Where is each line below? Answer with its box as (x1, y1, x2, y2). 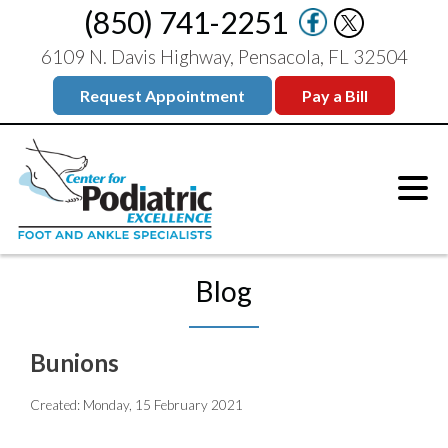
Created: (30, 397, 83, 414)
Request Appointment (80, 86, 245, 105)
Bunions (30, 348, 119, 378)
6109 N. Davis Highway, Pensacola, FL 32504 (40, 45, 408, 68)
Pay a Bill (302, 86, 368, 105)
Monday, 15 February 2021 (83, 397, 243, 414)
